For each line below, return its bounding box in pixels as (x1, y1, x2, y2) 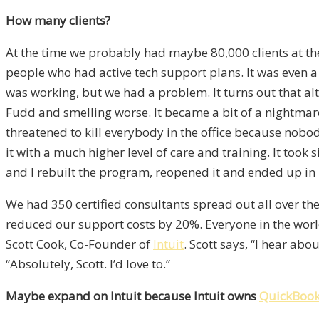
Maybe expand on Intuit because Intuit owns (6, 287, 259, 304)
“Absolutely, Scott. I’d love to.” (6, 255, 170, 272)
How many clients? (6, 11, 110, 28)
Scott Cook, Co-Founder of (6, 235, 153, 252)
